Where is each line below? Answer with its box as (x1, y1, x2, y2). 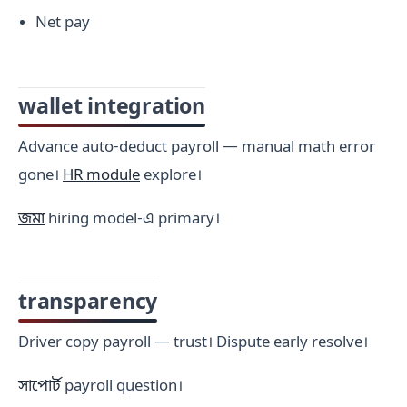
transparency (18, 289, 158, 317)
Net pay (35, 13, 91, 34)
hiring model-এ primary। (45, 210, 220, 231)
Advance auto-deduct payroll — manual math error (18, 137, 375, 158)
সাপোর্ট (18, 377, 61, 398)
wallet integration (18, 94, 205, 122)
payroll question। (61, 377, 183, 398)
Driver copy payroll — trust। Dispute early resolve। (18, 333, 368, 353)
